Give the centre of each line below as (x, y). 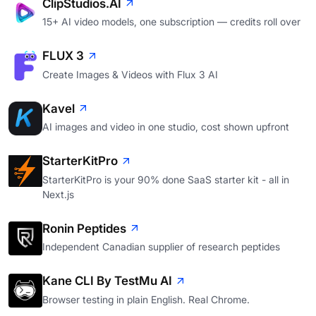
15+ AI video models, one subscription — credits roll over (171, 22)
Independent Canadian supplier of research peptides (161, 247)
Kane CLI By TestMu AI (107, 281)
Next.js (58, 194)
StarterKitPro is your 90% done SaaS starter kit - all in (166, 179)
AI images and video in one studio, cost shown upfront (166, 127)
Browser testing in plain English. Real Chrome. (146, 299)
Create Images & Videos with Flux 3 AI (130, 74)
